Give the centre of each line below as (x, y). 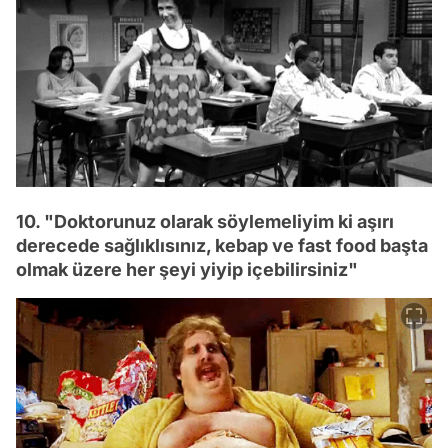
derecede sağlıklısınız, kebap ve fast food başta (222, 246)
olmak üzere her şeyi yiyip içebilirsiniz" (187, 270)
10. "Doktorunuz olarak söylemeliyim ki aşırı (205, 222)
